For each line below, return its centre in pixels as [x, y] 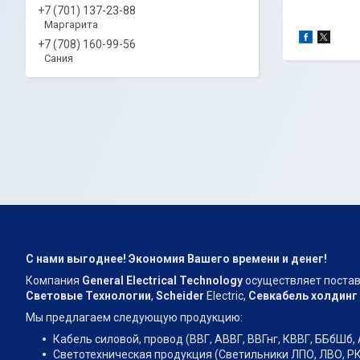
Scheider [180, 296]
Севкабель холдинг [303, 296]
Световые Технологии [88, 296]
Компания [53, 281]
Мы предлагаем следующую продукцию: [134, 318]
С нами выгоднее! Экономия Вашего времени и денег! [176, 259]
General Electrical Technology [161, 281]
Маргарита [71, 25]
